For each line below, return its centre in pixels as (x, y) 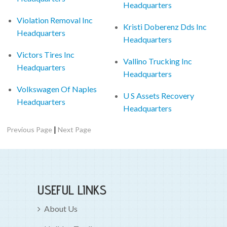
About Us (61, 208)
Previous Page (30, 129)
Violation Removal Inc (55, 20)
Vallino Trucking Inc (158, 61)
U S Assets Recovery (159, 95)
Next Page (75, 129)
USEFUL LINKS (72, 190)
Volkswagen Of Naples (57, 89)
